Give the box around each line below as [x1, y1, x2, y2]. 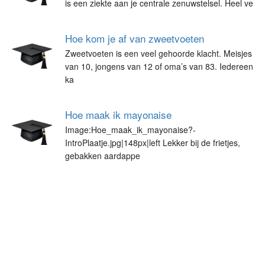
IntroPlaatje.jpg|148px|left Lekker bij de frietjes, [65, 137, 240, 148]
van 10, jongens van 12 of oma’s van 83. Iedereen [65, 60, 253, 72]
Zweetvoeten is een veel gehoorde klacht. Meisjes [65, 47, 252, 59]
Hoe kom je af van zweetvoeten [65, 31, 204, 46]
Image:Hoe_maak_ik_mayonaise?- [65, 124, 196, 135]
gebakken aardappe [65, 150, 140, 161]
